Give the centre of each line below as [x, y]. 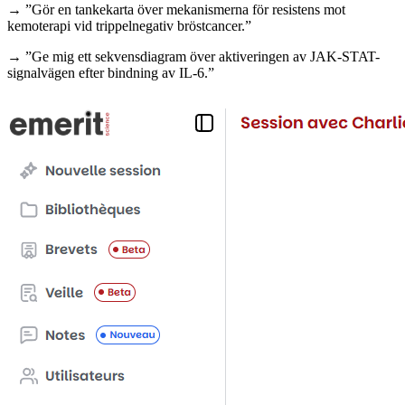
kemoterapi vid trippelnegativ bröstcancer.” [129, 25]
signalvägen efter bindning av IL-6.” [111, 72]
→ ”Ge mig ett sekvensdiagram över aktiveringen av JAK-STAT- [193, 56]
